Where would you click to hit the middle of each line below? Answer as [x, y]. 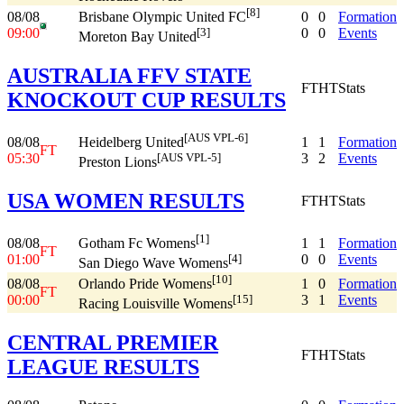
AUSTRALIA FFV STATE [129, 75]
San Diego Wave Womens [153, 263]
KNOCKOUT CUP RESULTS [147, 100]
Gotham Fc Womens [137, 243]
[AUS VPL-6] [216, 137]
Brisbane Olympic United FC [162, 17]
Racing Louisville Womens [156, 304]
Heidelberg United [131, 142]
